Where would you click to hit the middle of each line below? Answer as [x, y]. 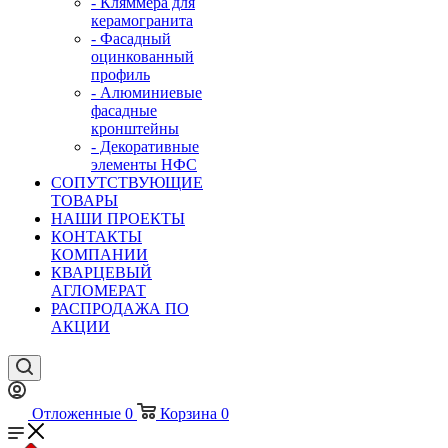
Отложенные [76, 413]
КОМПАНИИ [99, 254]
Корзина [188, 413]
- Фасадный [131, 38]
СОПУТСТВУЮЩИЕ [127, 182]
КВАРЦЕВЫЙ [101, 272]
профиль [120, 74]
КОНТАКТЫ [96, 236]
